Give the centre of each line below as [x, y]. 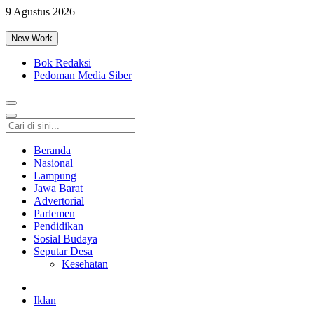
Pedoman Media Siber [83, 75]
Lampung [55, 176]
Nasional [53, 163]
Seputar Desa [63, 251]
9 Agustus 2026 [40, 12]
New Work [32, 38]
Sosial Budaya [66, 239]
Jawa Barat [58, 188]
